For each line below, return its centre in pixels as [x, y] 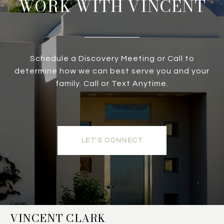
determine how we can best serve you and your [112, 71]
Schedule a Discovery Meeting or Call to [112, 59]
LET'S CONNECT [112, 141]
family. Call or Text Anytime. [112, 84]
